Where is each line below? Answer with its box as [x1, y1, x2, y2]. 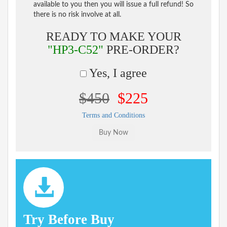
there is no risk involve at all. [33, 11, 121, 18]
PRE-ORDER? [103, 43, 179, 56]
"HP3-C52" [48, 43, 103, 56]
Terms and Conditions [82, 111, 145, 119]
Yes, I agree [87, 66, 147, 80]
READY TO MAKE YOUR [46, 29, 181, 43]
